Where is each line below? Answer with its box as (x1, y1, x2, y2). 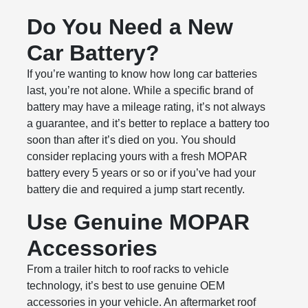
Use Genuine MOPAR (27, 210, 250, 234)
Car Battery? (27, 41, 160, 65)
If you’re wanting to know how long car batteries (27, 68, 258, 80)
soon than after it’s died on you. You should (27, 134, 236, 146)
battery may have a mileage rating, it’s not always (27, 101, 266, 113)
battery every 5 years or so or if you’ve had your (27, 167, 256, 179)
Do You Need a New (27, 14, 234, 39)
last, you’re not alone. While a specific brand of (27, 85, 254, 96)
